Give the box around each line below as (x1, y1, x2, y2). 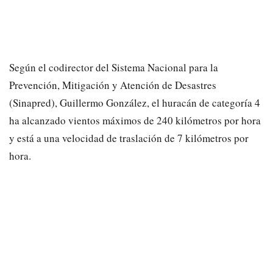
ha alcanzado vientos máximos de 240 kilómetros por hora (9, 113, 261, 128)
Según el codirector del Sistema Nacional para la (9, 60, 218, 75)
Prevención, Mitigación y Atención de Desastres (9, 78, 216, 93)
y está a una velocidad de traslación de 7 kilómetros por (9, 131, 249, 146)
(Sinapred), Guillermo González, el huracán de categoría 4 (9, 96, 260, 110)
